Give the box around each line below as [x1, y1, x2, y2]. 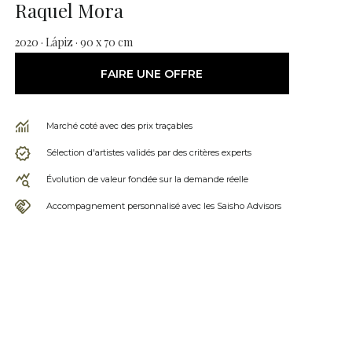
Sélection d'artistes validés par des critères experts [46, 147, 251, 158]
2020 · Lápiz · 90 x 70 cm [14, 35, 133, 49]
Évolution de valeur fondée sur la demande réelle [46, 174, 248, 185]
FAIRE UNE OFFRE [101, 66, 203, 81]
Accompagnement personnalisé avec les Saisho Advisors [46, 200, 281, 211]
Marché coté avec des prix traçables [46, 120, 192, 131]
